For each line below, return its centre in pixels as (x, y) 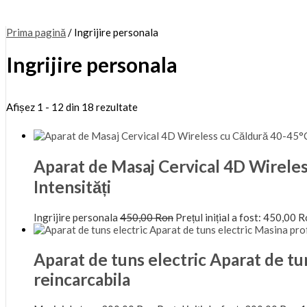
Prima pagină (36, 32)
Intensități (72, 186)
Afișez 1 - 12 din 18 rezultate (72, 107)
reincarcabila (82, 280)
